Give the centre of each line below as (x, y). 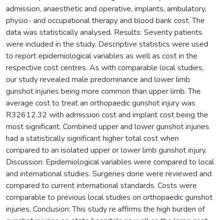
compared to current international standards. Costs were (101, 185)
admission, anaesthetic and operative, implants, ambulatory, (106, 9)
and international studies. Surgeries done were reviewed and (109, 174)
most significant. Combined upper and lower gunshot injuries (108, 126)
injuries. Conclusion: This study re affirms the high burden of (105, 209)
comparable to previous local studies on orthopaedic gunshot (109, 197)
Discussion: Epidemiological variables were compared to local (110, 162)
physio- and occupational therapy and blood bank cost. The (105, 20)
